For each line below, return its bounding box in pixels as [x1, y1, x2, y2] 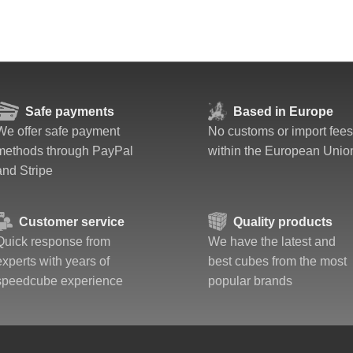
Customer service [19, 215, 125, 229]
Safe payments [24, 105, 114, 118]
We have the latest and [208, 235, 336, 248]
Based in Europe [233, 105, 333, 118]
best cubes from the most [208, 255, 347, 268]
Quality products [232, 215, 333, 229]
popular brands [208, 274, 292, 288]
